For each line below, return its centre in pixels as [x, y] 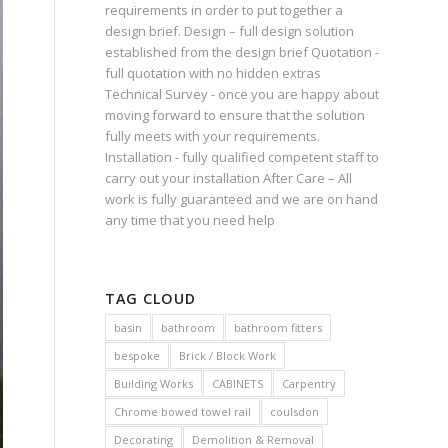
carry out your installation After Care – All [229, 178]
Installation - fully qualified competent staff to [242, 157]
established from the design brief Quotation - [242, 52]
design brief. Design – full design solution [230, 31]
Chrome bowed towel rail [183, 411]
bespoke [137, 355]
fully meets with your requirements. [213, 136]
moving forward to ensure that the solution [235, 115]
